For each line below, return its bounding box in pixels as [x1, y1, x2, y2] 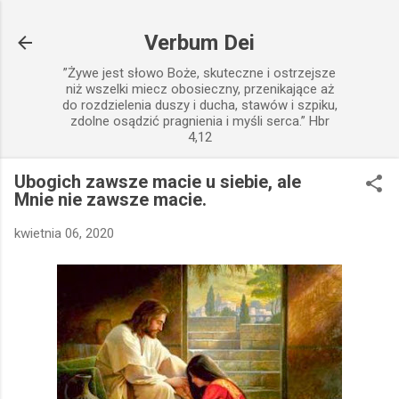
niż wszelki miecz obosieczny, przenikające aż [65, 81, 334, 97]
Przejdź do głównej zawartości [110, 14, 289, 30]
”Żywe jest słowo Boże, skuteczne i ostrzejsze [63, 65, 336, 81]
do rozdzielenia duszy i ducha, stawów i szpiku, [61, 97, 338, 113]
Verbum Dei [144, 30, 255, 55]
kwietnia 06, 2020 [14, 225, 114, 241]
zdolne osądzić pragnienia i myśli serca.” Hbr [69, 113, 330, 129]
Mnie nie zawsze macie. [14, 189, 207, 210]
